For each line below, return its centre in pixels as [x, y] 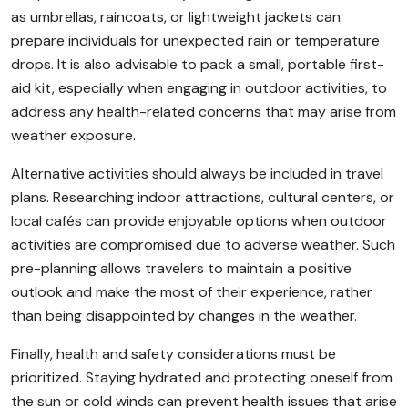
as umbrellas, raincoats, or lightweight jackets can [176, 17]
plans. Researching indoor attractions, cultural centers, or [203, 197]
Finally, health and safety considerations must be [173, 354]
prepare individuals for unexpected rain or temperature [195, 41]
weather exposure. [73, 135]
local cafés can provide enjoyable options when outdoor [199, 221]
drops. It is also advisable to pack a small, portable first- [198, 64]
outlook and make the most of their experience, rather [192, 292]
